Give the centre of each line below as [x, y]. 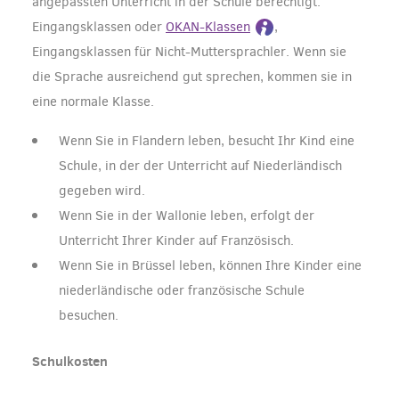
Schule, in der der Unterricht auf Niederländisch [200, 166]
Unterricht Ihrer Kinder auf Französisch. [176, 241]
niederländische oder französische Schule [182, 291]
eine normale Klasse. [93, 102]
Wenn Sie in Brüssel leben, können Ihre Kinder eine [210, 266]
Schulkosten [70, 362]
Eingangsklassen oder [99, 27]
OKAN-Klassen [208, 27]
